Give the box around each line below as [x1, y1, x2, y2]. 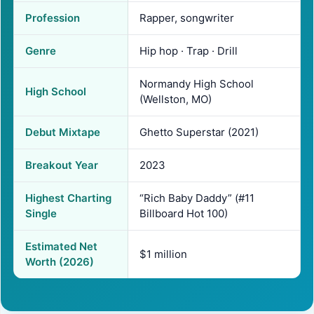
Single [25, 206, 57, 220]
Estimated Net [25, 239, 97, 253]
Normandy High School [139, 76, 254, 90]
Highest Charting [25, 191, 111, 205]
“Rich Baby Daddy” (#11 [139, 191, 254, 205]
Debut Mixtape [25, 125, 100, 139]
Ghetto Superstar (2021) [139, 125, 259, 139]
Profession [25, 11, 80, 25]
